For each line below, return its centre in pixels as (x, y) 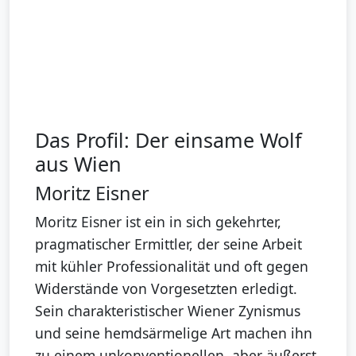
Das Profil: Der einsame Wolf (168, 139)
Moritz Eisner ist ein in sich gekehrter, (158, 221)
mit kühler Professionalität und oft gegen (172, 266)
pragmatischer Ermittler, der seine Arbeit (168, 244)
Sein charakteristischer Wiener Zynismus (168, 310)
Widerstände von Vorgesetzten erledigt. (166, 288)
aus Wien (78, 163)
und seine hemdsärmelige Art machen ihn (174, 333)
